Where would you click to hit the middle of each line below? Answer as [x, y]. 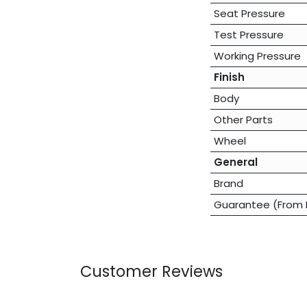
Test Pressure [248, 35]
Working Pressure [257, 56]
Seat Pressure [249, 14]
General [235, 162]
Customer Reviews [151, 272]
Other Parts [243, 120]
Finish [229, 77]
